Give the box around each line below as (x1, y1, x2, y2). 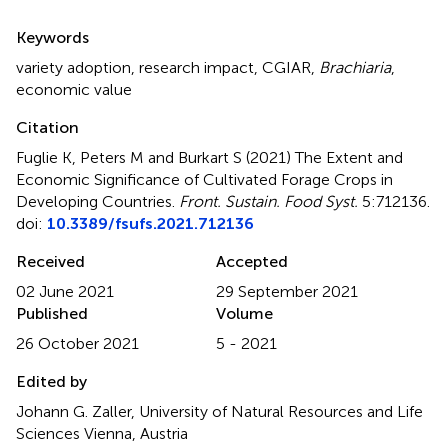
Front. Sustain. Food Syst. (179, 191, 358, 211)
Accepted (216, 251, 288, 271)
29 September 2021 (216, 281, 358, 301)
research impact (139, 57, 254, 77)
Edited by (16, 371, 87, 391)
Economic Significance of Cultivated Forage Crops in (16, 169, 393, 189)
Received (16, 251, 85, 271)
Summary (15, 9, 120, 39)
